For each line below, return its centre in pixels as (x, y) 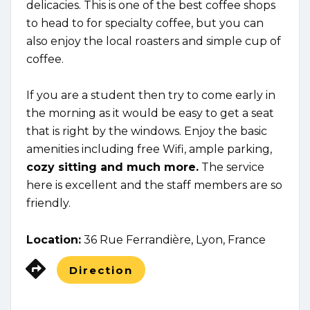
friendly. (50, 203)
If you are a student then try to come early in (151, 95)
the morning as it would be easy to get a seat (150, 113)
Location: (54, 240)
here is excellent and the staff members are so (154, 185)
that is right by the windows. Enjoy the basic (147, 131)
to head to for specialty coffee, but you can (145, 24)
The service (231, 167)
